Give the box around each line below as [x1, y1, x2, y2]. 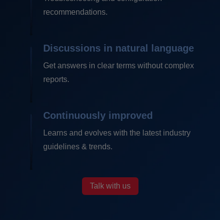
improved [109, 110, 153, 121]
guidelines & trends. [43, 142, 112, 151]
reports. [43, 75, 69, 84]
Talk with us [89, 182, 131, 191]
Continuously [43, 110, 109, 121]
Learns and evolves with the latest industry [43, 129, 191, 137]
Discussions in [43, 43, 115, 54]
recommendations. [43, 8, 108, 17]
